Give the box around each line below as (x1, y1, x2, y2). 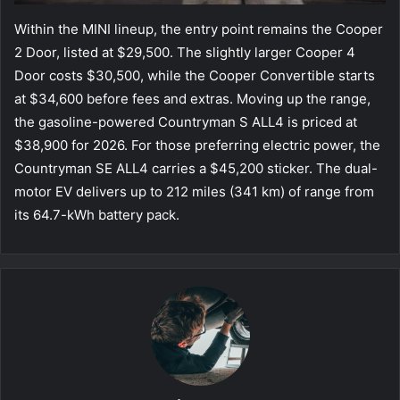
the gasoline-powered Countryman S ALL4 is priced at (14, 112, 357, 130)
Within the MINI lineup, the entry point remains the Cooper (14, 20, 383, 37)
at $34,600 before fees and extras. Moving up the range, (14, 89, 371, 107)
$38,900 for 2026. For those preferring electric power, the (14, 136, 380, 154)
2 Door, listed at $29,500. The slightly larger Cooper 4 (14, 43, 355, 61)
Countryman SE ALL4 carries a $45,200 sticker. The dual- (14, 159, 378, 177)
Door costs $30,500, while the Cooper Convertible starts (14, 66, 375, 84)
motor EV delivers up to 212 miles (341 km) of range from (14, 182, 374, 200)
